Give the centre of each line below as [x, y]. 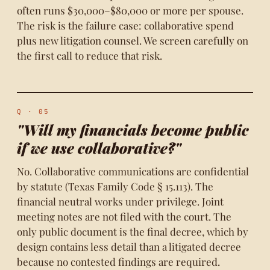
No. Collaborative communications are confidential [133, 171]
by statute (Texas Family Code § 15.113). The [115, 186]
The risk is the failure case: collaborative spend [125, 25]
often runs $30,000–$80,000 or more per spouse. [130, 10]
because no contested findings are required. [118, 262]
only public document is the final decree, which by [133, 231]
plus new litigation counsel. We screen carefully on [133, 40]
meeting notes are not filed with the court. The [124, 216]
